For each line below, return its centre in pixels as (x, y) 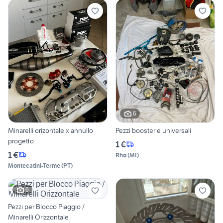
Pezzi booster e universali (153, 130)
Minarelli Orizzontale (38, 217)
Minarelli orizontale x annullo (51, 130)
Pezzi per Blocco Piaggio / (46, 206)
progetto (21, 141)
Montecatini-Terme (34, 165)
